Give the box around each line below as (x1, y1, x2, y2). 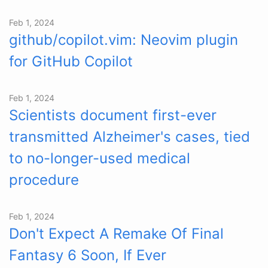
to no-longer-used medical (9, 149, 190, 167)
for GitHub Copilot (9, 52, 133, 70)
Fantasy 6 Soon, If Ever (9, 246, 166, 264)
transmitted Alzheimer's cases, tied (9, 127, 250, 145)
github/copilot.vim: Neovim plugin (9, 31, 238, 48)
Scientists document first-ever (9, 106, 217, 124)
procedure (9, 170, 79, 188)
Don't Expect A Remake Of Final (9, 224, 224, 242)
